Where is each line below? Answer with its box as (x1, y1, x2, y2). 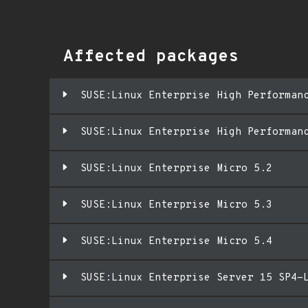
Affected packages (63, 47, 239, 67)
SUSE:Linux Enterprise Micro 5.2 (80, 162, 272, 175)
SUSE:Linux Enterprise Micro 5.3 (80, 199, 272, 212)
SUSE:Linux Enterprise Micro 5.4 (80, 235, 272, 248)
